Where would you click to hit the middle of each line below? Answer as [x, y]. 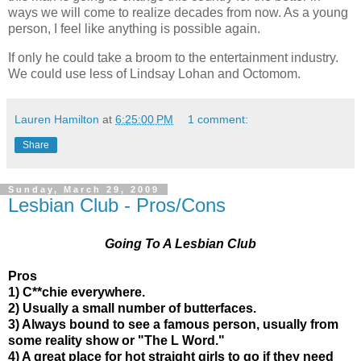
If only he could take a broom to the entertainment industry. [173, 58]
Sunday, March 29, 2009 [84, 190]
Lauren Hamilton [57, 120]
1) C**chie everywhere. [77, 292]
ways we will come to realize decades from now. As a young [178, 13]
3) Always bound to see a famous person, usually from [173, 324]
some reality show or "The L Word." [116, 340]
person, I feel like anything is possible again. [134, 29]
